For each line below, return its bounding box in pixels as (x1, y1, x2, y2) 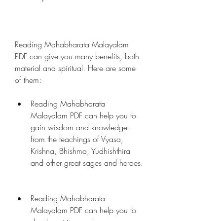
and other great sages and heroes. (31, 157, 143, 168)
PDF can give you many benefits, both (15, 51, 139, 62)
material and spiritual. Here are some (15, 63, 136, 74)
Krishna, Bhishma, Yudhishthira (31, 146, 130, 156)
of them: (15, 74, 41, 85)
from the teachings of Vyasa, (31, 134, 123, 145)
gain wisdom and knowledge (31, 122, 127, 133)
